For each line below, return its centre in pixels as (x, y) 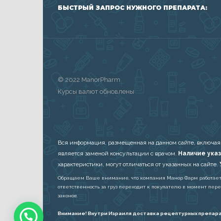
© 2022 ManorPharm (89, 80)
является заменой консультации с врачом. (118, 153)
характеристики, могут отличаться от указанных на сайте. (139, 164)
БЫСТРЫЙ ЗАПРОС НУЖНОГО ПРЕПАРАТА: (132, 7)
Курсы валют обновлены (96, 92)
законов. (68, 196)
